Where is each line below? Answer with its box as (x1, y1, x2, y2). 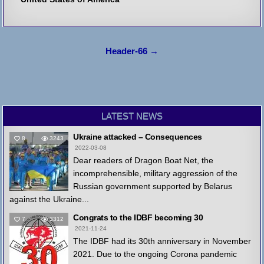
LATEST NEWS (101, 111, 163, 121)
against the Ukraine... (9, 194, 90, 204)
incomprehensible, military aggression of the (73, 169, 238, 179)
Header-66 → (105, 47, 159, 57)
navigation (2, 60, 85, 78)
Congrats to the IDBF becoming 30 (73, 213, 203, 223)
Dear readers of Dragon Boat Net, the (73, 156, 214, 166)
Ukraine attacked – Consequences (73, 132, 202, 142)
